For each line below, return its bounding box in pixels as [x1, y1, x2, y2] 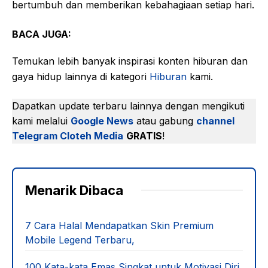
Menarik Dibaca [25, 182, 123, 198]
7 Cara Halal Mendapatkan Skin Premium [25, 219, 214, 232]
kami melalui [12, 114, 71, 127]
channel [196, 114, 234, 127]
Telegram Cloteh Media [12, 129, 123, 142]
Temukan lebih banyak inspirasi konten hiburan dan [12, 54, 248, 67]
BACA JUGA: [12, 28, 71, 40]
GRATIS [126, 129, 162, 142]
